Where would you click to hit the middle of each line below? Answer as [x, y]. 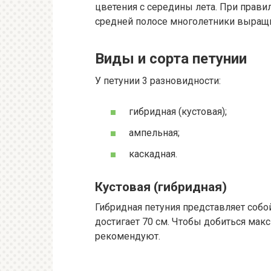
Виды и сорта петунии [171, 58]
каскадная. [153, 154]
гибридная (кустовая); [178, 111]
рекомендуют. [128, 236]
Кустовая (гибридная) [161, 187]
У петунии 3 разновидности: [158, 80]
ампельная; [154, 132]
